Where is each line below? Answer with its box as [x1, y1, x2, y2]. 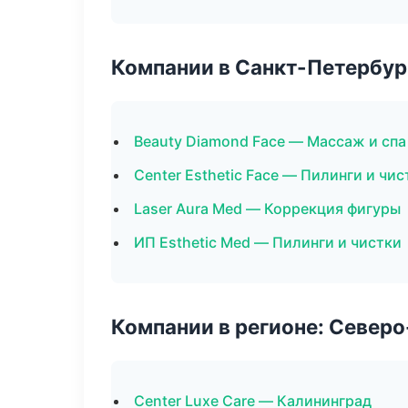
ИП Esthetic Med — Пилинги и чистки [134, 233, 402, 251]
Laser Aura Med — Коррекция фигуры [134, 199, 401, 218]
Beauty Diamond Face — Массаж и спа [134, 132, 406, 150]
